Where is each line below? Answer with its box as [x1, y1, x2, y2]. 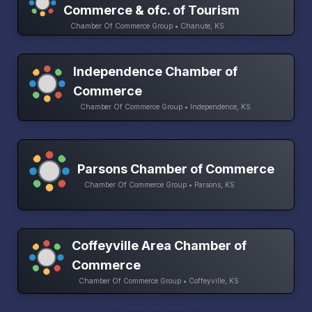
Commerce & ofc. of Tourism [63, 3, 240, 18]
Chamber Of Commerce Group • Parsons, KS [84, 180, 235, 189]
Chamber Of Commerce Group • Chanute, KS [70, 22, 224, 31]
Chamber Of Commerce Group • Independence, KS [80, 102, 251, 111]
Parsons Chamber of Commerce [77, 161, 274, 176]
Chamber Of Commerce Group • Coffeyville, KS [79, 276, 240, 285]
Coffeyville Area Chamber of [72, 237, 247, 253]
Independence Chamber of [73, 64, 238, 79]
